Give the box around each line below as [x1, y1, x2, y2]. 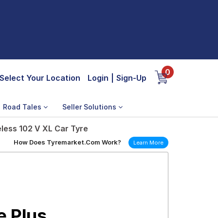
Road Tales [3, 103, 43, 111]
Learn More [133, 139, 163, 146]
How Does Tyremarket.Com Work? [14, 138, 121, 146]
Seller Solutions [62, 103, 118, 111]
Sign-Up [116, 73, 146, 83]
